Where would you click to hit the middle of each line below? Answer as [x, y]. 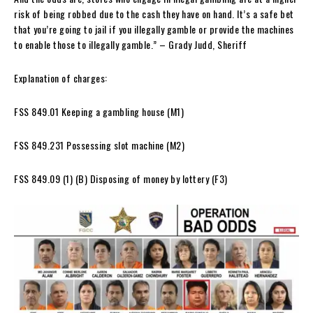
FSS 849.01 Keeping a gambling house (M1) [99, 111]
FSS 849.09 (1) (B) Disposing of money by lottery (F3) [121, 178]
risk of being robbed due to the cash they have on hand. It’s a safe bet [154, 13]
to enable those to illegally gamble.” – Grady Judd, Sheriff [131, 44]
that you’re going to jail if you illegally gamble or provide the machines [154, 29]
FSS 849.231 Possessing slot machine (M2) [99, 145]
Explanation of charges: [62, 78]
